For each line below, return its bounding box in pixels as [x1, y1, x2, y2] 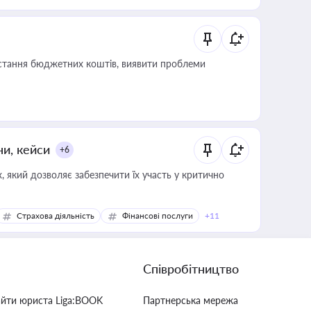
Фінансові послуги [122, 210, 193, 221]
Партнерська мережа [143, 294, 238, 306]
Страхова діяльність [17, 210, 94, 221]
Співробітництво [143, 261, 239, 276]
